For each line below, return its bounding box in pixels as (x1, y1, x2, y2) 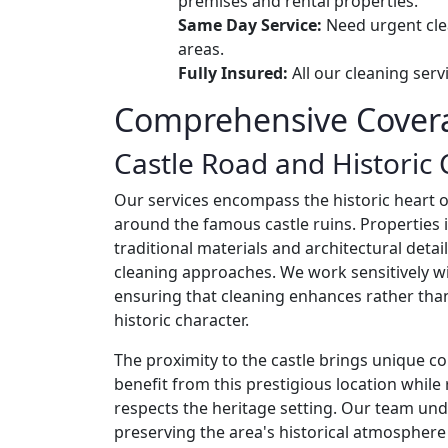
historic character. (114, 308, 249, 331)
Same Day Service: (178, 13, 322, 36)
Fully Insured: (178, 61, 288, 84)
